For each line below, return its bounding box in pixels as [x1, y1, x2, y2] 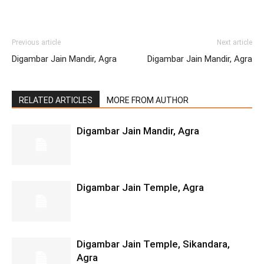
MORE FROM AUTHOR [107, 95, 189, 105]
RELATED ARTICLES [19, 95, 93, 105]
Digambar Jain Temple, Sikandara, [77, 238, 230, 250]
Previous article [12, 38, 61, 47]
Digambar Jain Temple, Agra [77, 181, 204, 193]
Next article [217, 38, 252, 47]
